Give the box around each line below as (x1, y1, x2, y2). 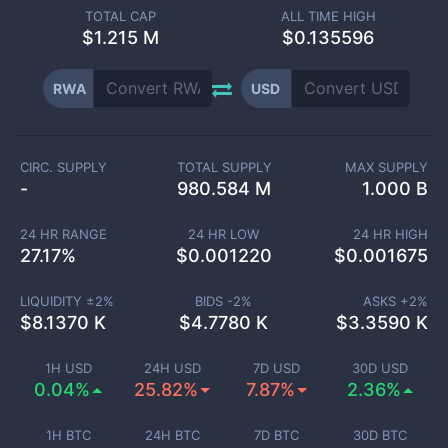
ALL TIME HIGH (280, 8, 376, 24)
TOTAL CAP (84, 8, 156, 24)
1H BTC (45, 427, 91, 443)
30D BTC (353, 427, 407, 443)
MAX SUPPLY (345, 159, 429, 175)
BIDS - (195, 293, 234, 309)
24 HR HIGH (353, 226, 428, 242)
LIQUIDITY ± (19, 293, 95, 309)
